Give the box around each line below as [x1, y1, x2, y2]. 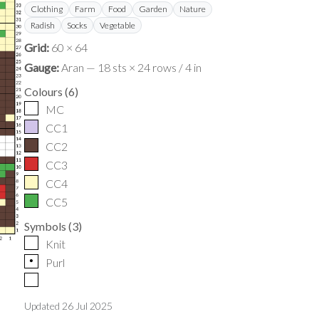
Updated [24, 299, 62, 312]
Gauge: [24, 60, 59, 74]
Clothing [30, 4, 63, 15]
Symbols [24, 219, 66, 233]
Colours [24, 84, 63, 98]
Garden [138, 4, 167, 15]
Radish [30, 19, 55, 31]
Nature [179, 4, 206, 15]
